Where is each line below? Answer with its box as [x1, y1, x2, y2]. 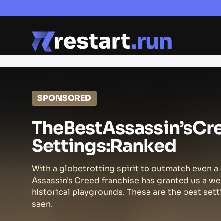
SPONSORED [37, 92, 91, 103]
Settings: [32, 134, 110, 157]
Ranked [110, 134, 176, 157]
